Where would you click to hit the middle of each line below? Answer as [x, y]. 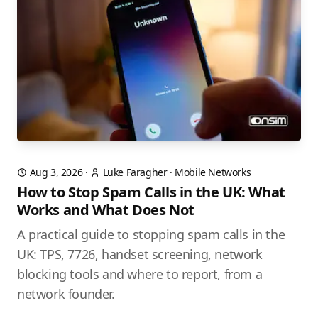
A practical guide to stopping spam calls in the [151, 235]
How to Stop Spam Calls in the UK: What [151, 192]
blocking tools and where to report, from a [140, 274]
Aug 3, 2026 [56, 172]
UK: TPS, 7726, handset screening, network [140, 254]
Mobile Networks [213, 172]
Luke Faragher [135, 172]
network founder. [66, 294]
